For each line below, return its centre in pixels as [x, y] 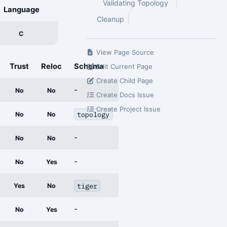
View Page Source [124, 52]
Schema [89, 67]
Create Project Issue [128, 109]
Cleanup [110, 19]
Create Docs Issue [124, 95]
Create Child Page [124, 81]
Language [21, 10]
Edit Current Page [124, 66]
